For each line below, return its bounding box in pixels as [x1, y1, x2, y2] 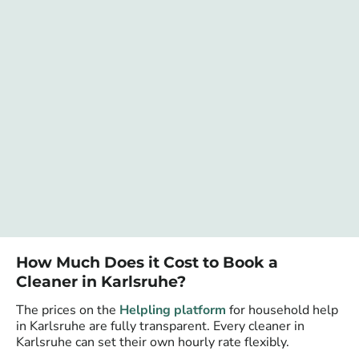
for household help [226, 301, 338, 320]
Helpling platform [119, 301, 226, 320]
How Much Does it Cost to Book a [16, 253, 278, 272]
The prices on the [16, 301, 119, 320]
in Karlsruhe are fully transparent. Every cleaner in [16, 317, 305, 336]
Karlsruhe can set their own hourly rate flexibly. [16, 333, 289, 352]
